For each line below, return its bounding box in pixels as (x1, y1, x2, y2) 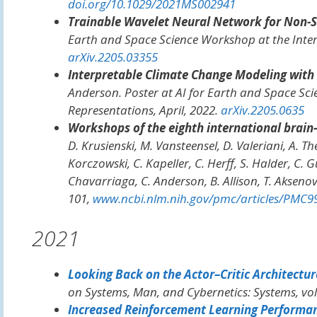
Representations (67, 102, 154, 118)
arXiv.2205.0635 (220, 102, 304, 118)
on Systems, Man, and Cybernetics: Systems (67, 283, 296, 300)
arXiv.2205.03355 (67, 49, 158, 65)
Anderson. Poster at (67, 84, 175, 100)
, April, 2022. (153, 102, 221, 118)
